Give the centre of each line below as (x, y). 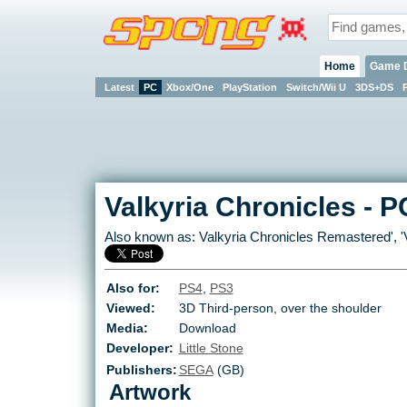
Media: (127, 328)
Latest (119, 87)
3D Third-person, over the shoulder (280, 308)
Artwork (149, 393)
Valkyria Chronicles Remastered (294, 238)
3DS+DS (374, 87)
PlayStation (249, 87)
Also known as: (151, 238)
